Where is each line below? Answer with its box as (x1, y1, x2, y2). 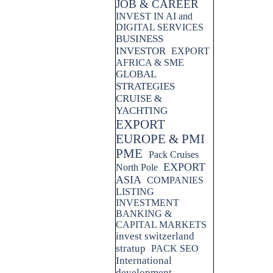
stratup (116, 243, 146, 254)
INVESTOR (116, 45, 166, 57)
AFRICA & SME (116, 57, 184, 68)
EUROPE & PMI (116, 132, 205, 146)
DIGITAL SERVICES (116, 22, 204, 32)
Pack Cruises (149, 149, 199, 160)
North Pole (116, 162, 158, 172)
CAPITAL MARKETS (116, 219, 207, 230)
